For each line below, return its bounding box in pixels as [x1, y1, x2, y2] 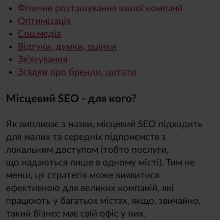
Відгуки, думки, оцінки [18, 42, 116, 52]
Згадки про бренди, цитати [18, 67, 136, 77]
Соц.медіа [18, 29, 61, 39]
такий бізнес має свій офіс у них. [6, 209, 145, 219]
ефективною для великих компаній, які [6, 184, 174, 193]
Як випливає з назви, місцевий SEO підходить [6, 120, 202, 130]
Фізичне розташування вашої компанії [18, 3, 183, 13]
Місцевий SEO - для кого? [6, 93, 137, 104]
